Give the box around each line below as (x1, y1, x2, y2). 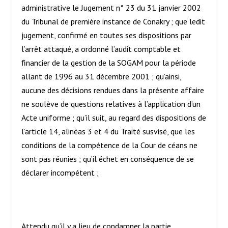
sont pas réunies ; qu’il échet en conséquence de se (21, 154, 194, 164)
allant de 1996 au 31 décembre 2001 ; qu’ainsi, (21, 71, 182, 82)
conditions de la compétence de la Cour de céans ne (21, 140, 198, 151)
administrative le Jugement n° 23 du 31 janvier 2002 (21, 3, 202, 13)
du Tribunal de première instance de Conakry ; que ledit (21, 16, 206, 27)
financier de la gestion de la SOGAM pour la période (21, 58, 196, 68)
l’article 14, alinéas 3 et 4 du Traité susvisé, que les (21, 126, 195, 137)
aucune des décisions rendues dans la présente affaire (21, 85, 205, 96)
